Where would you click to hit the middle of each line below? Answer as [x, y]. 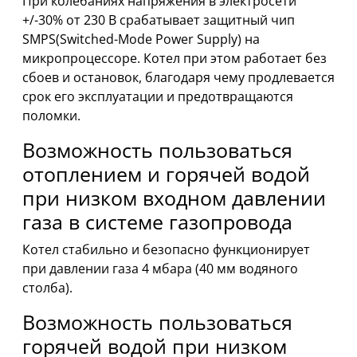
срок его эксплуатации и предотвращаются [158, 97]
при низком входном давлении [174, 198]
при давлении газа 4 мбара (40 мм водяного [160, 269]
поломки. [51, 116]
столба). [47, 288]
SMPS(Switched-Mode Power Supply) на [141, 39]
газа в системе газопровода [157, 222]
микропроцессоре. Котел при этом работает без [175, 59]
